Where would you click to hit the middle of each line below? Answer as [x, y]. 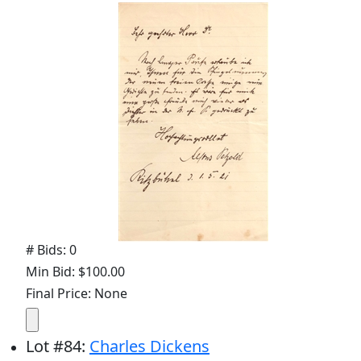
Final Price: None [77, 293]
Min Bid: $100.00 [75, 271]
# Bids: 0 [51, 249]
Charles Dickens [149, 346]
